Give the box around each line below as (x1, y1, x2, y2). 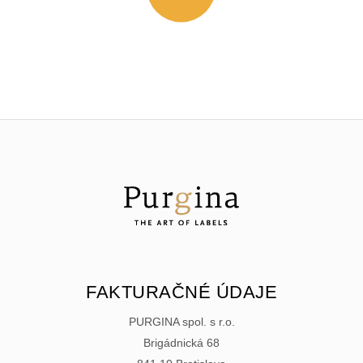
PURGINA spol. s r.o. (128, 314, 235, 328)
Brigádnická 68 (143, 335, 220, 349)
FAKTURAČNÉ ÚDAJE (86, 281, 277, 302)
